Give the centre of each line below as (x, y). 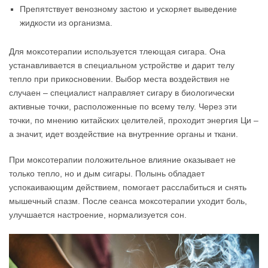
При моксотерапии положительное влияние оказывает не (122, 159)
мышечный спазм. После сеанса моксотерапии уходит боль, (128, 201)
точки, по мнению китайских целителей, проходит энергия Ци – (134, 120)
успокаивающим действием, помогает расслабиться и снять (128, 187)
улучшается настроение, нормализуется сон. (98, 214)
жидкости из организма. (66, 22)
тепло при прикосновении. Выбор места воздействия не (119, 79)
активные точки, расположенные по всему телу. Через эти (123, 106)
